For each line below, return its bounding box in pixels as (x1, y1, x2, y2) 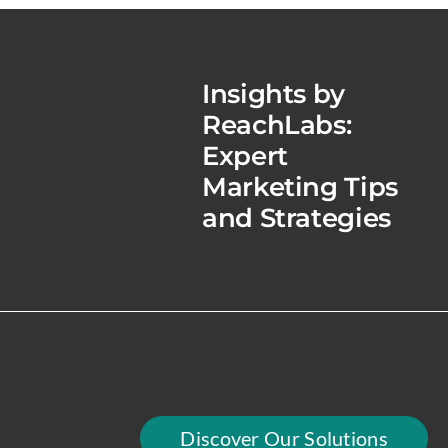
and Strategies (202, 201, 391, 234)
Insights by (202, 77, 345, 110)
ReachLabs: (202, 108, 352, 141)
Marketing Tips (202, 170, 398, 203)
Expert (202, 139, 288, 172)
